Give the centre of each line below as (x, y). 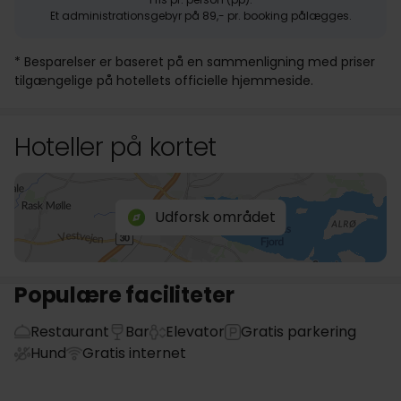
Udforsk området (215, 217)
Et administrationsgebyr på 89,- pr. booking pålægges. (200, 16)
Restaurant (70, 332)
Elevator (195, 332)
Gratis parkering (299, 332)
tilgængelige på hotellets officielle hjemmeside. (164, 81)
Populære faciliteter (124, 295)
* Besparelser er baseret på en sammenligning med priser (195, 62)
